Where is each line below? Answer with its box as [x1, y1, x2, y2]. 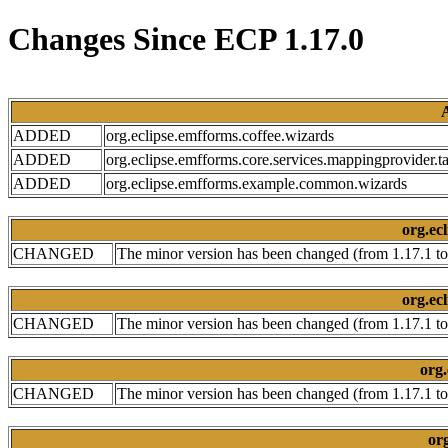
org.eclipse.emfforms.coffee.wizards [106, 126, 334, 144]
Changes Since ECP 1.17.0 [8, 21, 364, 58]
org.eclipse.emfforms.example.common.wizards [106, 174, 407, 192]
